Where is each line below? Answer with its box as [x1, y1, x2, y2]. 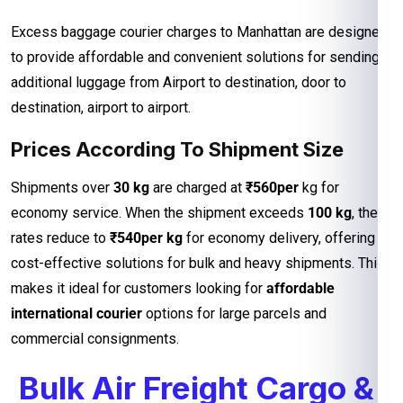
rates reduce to [11, 228, 110, 246]
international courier [11, 304, 142, 322]
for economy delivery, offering [186, 228, 375, 246]
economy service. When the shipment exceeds [11, 203, 308, 221]
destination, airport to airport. [11, 98, 191, 116]
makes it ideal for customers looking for [11, 279, 266, 297]
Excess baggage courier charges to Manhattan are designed [11, 22, 388, 40]
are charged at [149, 178, 246, 196]
